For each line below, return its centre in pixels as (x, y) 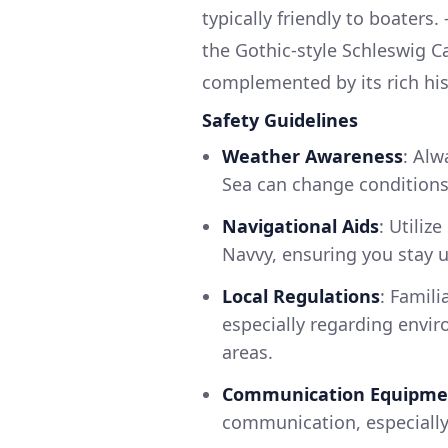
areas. (247, 352)
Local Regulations (301, 296)
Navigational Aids (300, 226)
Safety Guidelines (280, 120)
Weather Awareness (312, 156)
